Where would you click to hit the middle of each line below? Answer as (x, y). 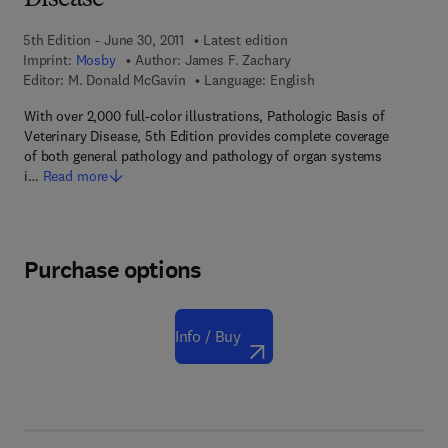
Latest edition (245, 40)
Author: (157, 60)
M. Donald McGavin (126, 80)
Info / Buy (208, 336)
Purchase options (112, 270)
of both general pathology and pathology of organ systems (203, 156)
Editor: (43, 80)
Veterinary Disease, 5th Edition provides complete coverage (206, 136)
